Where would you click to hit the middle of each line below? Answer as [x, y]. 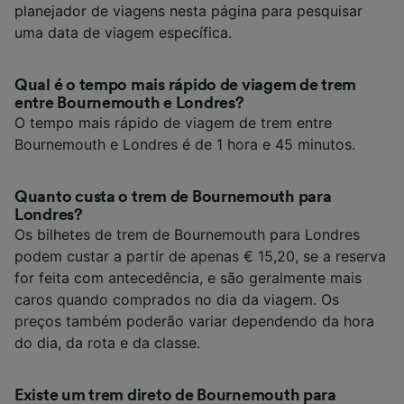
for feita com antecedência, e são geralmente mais [188, 277]
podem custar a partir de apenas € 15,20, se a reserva [200, 256]
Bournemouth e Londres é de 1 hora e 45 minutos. [185, 144]
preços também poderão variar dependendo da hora [194, 321]
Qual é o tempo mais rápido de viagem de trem [186, 84]
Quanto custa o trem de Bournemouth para [173, 196]
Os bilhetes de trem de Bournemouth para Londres [187, 234]
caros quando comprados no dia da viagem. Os [177, 299]
